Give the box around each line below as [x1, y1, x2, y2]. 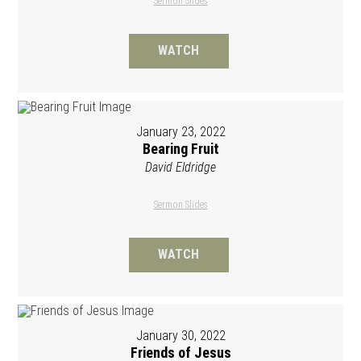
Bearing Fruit [142, 139, 219, 157]
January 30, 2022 [135, 327, 226, 343]
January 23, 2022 [135, 123, 226, 139]
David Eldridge [145, 159, 216, 175]
